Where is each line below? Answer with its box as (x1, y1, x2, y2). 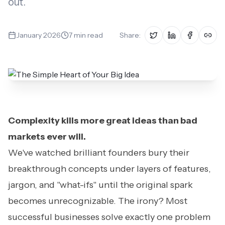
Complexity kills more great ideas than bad (8, 115, 197, 126)
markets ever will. (8, 131, 86, 142)
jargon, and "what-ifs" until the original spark (8, 179, 193, 190)
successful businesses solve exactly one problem (8, 211, 210, 222)
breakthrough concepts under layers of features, (8, 163, 211, 174)
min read (72, 31, 103, 40)
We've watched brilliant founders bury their (8, 147, 189, 158)
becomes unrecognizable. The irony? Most (8, 195, 187, 206)
